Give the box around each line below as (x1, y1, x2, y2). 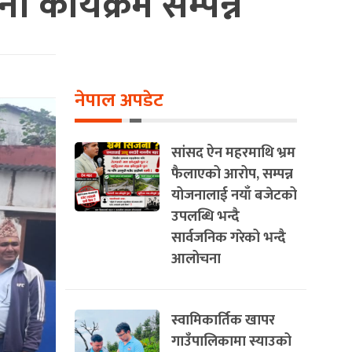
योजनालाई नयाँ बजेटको (171, 183, 297, 207)
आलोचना (171, 247, 221, 271)
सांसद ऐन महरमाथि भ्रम (171, 141, 295, 165)
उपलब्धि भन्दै (171, 204, 240, 229)
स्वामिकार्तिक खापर (171, 308, 275, 332)
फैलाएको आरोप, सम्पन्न (171, 162, 293, 186)
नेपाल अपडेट (75, 85, 163, 116)
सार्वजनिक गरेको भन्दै (171, 225, 286, 250)
